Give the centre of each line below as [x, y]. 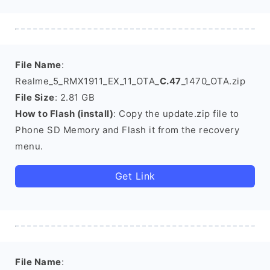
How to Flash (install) [64, 114]
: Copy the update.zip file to [176, 114]
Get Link [135, 176]
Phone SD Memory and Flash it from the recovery [127, 130]
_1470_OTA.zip [213, 81]
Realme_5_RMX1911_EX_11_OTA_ [87, 81]
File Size [35, 97]
